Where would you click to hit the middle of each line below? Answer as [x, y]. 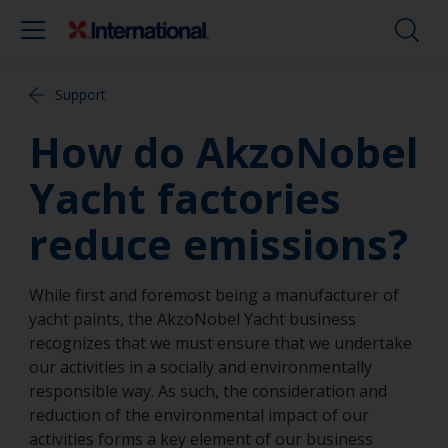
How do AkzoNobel [223, 152]
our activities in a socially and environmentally [200, 367]
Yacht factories [185, 198]
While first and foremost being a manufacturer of [214, 295]
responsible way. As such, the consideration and [208, 391]
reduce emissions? [218, 244]
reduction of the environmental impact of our [199, 415]
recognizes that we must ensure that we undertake [220, 343]
